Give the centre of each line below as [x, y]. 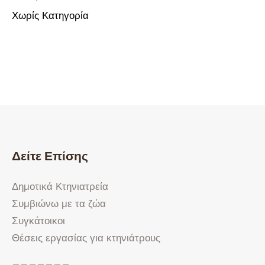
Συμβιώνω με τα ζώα [59, 204]
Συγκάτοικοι [39, 221]
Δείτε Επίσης [50, 156]
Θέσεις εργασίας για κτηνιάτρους [86, 238]
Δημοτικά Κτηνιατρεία [60, 187]
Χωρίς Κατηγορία [50, 16]
